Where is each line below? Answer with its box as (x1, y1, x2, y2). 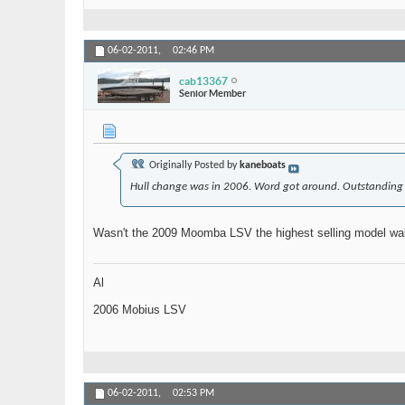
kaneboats (240, 160, 286, 172)
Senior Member (179, 87, 246, 99)
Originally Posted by (146, 160, 240, 172)
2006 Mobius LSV (93, 303, 186, 317)
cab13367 (179, 74, 228, 87)
